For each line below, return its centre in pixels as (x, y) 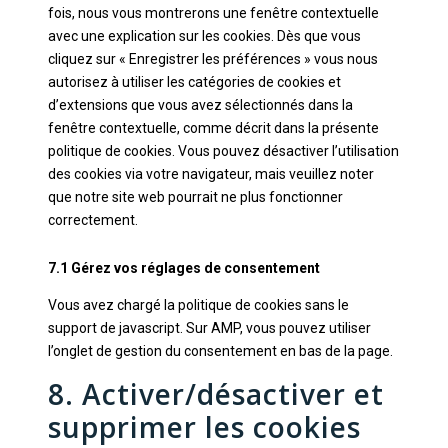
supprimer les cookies (204, 427)
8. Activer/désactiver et (215, 394)
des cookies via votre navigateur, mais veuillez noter (210, 174)
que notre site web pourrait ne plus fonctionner (195, 197)
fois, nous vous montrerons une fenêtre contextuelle (213, 13)
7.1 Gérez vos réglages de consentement (183, 268)
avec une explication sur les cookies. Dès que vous (204, 36)
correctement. (92, 220)
